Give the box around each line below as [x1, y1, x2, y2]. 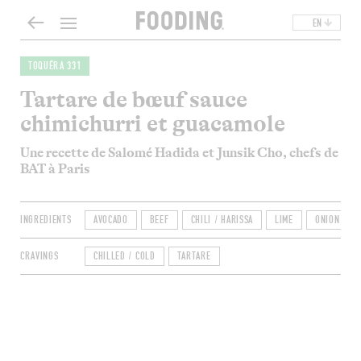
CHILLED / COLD [93, 250, 156, 263]
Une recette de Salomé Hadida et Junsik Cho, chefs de [19, 145, 338, 160]
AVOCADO [93, 214, 128, 226]
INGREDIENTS [19, 214, 72, 226]
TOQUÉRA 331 [27, 60, 81, 73]
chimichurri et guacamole [19, 110, 285, 138]
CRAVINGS [19, 250, 59, 263]
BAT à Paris [19, 161, 90, 176]
